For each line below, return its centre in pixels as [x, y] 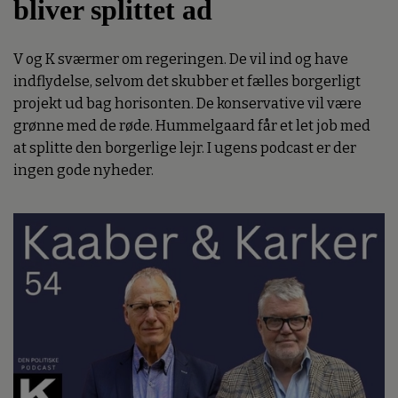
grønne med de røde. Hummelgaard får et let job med [192, 126]
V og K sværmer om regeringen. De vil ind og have [181, 60]
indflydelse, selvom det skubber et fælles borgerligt [187, 82]
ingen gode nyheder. [84, 171]
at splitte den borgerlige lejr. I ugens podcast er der [185, 148]
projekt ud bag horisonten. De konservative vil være [187, 104]
